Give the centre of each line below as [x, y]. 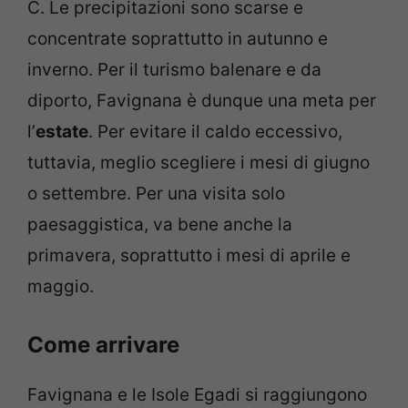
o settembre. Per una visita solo [156, 194]
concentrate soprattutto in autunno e [178, 39]
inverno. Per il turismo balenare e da [174, 70]
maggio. [61, 287]
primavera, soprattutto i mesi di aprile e [189, 256]
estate [62, 132]
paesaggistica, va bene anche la [160, 225]
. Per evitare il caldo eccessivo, [215, 132]
